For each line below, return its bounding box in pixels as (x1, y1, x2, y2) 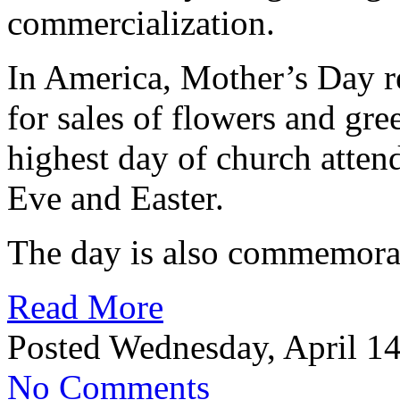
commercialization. (7, 3, 275, 42)
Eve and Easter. (7, 178, 224, 217)
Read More (7, 287, 163, 326)
